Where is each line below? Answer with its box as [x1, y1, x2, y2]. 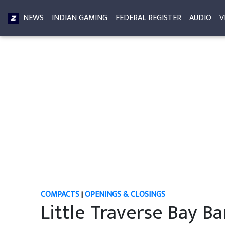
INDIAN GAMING [52, 11, 107, 25]
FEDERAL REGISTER [116, 11, 181, 25]
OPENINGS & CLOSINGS [84, 188, 165, 201]
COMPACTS [40, 188, 79, 201]
